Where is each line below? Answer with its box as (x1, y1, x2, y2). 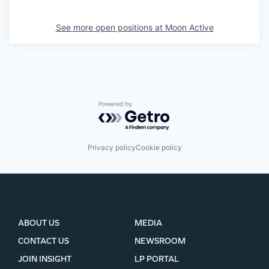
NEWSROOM (134, 236, 186, 246)
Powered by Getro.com (98, 101, 204, 113)
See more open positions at (55, 22, 165, 33)
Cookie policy (135, 143, 182, 152)
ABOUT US (18, 218, 59, 228)
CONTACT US (18, 236, 69, 246)
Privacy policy (87, 143, 136, 152)
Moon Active (165, 22, 214, 33)
